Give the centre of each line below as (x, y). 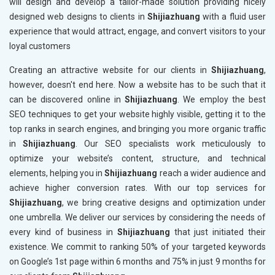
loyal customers (40, 46)
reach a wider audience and (212, 173)
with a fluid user (233, 17)
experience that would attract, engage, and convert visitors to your (137, 32)
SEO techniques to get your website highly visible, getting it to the (137, 114)
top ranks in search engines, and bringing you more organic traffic (137, 129)
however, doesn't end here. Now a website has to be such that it (137, 85)
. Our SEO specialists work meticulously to (171, 144)
